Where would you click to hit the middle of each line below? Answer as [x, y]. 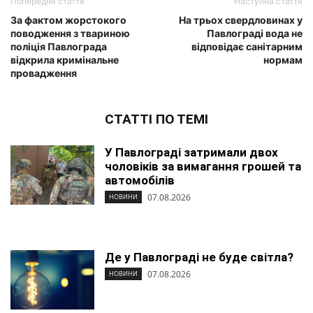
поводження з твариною [70, 33]
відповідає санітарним [247, 46]
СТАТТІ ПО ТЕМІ [156, 119]
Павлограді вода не [255, 33]
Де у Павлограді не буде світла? [199, 257]
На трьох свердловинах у [241, 20]
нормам [283, 59]
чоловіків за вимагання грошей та [203, 166]
